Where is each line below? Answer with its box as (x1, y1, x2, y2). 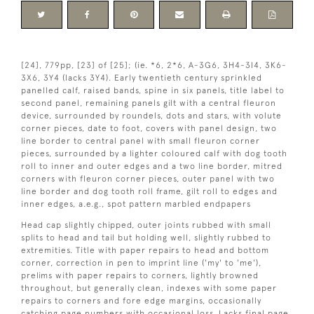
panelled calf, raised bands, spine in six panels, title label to (21, 85, 285, 95)
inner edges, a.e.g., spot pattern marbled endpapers (21, 198, 251, 209)
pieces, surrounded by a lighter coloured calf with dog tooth (21, 148, 287, 158)
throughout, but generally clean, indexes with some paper (21, 282, 277, 293)
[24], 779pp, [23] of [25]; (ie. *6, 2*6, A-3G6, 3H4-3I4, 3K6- (21, 60, 287, 70)
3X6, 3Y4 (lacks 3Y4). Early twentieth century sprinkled (21, 72, 262, 83)
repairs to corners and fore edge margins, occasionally (21, 295, 261, 306)
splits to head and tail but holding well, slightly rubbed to (21, 232, 271, 243)
